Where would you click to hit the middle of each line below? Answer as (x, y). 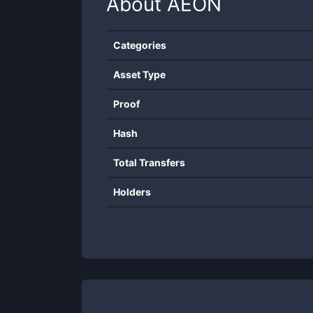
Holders (132, 192)
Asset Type (139, 74)
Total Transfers (149, 162)
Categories (140, 45)
